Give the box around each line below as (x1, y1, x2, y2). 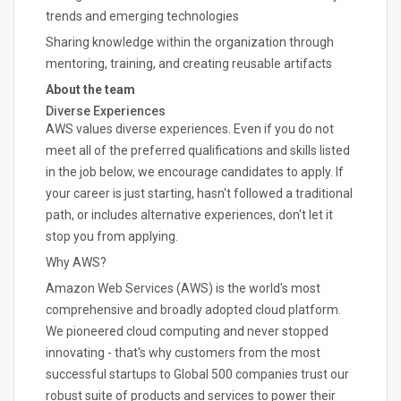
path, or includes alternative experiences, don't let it (46, 208, 333, 222)
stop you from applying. (46, 229, 178, 243)
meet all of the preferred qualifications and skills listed (46, 143, 350, 158)
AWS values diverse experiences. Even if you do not (46, 122, 334, 136)
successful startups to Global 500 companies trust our (46, 367, 349, 381)
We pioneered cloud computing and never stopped (46, 324, 328, 338)
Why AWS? (46, 255, 107, 269)
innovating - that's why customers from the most (46, 346, 320, 360)
